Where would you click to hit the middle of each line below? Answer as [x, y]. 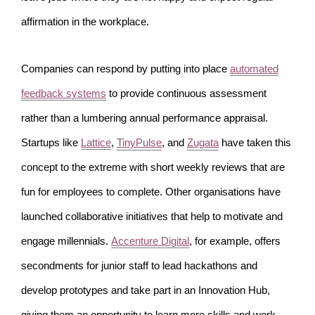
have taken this [255, 143]
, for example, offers [235, 242]
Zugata [203, 143]
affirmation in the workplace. [85, 22]
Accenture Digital [150, 242]
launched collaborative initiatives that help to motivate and [152, 217]
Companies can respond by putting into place [126, 69]
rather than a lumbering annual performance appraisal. [144, 118]
